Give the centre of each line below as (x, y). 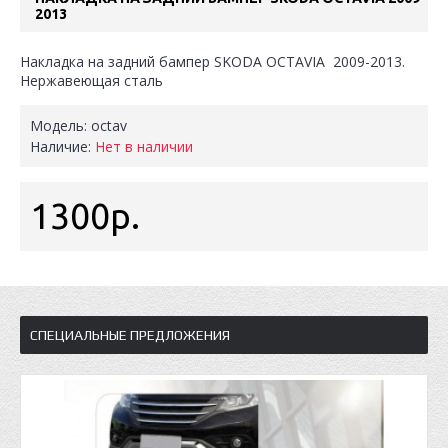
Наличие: (62, 146)
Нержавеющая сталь (91, 80)
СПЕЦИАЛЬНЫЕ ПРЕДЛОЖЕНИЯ (130, 335)
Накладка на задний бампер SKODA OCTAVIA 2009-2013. (212, 61)
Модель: (60, 125)
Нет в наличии (144, 146)
